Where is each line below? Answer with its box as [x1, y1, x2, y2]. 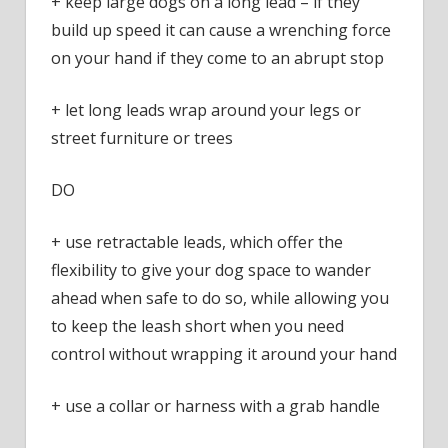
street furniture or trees [51, 127, 233, 150]
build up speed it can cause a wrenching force [51, 19, 391, 42]
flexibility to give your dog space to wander [51, 259, 371, 282]
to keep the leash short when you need [51, 315, 344, 338]
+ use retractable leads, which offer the [51, 231, 343, 254]
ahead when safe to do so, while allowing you [51, 287, 389, 310]
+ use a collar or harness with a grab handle [51, 395, 380, 418]
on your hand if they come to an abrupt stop [51, 47, 384, 70]
